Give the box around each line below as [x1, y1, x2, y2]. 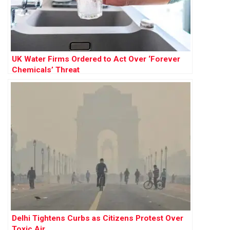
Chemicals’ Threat [12, 65, 80, 74]
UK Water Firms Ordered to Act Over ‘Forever [12, 54, 180, 64]
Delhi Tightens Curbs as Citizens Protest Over [12, 213, 183, 223]
